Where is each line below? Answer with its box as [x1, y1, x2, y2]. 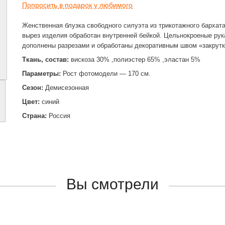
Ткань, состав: [22, 56, 69, 63]
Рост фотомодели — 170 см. [61, 70, 151, 77]
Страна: [22, 112, 49, 120]
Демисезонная [43, 84, 89, 91]
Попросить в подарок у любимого [22, 1, 133, 9]
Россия [49, 112, 70, 120]
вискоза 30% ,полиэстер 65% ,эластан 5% [69, 56, 200, 63]
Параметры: [22, 70, 61, 77]
